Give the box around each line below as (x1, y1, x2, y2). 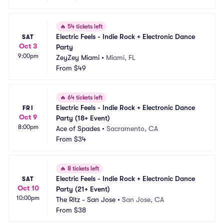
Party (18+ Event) (56, 114, 110, 122)
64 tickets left (66, 94, 102, 101)
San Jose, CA (122, 195, 164, 203)
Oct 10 (17, 183, 39, 192)
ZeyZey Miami (56, 53, 99, 61)
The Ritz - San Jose (56, 195, 115, 203)
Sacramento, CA (106, 124, 158, 132)
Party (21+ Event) (56, 185, 110, 193)
